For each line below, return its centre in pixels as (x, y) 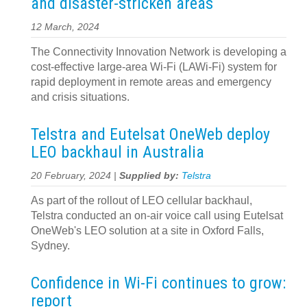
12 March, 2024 (65, 27)
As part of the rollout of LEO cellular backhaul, (142, 200)
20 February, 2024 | (75, 176)
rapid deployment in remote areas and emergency (151, 82)
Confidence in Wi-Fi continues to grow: (158, 283)
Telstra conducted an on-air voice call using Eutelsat (157, 216)
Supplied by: (150, 176)
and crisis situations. (80, 97)
